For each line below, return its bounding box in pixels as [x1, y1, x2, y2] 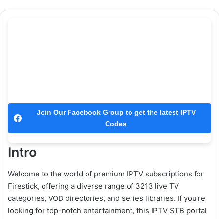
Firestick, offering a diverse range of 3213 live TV [8, 181, 179, 191]
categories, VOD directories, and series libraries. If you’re [8, 194, 205, 203]
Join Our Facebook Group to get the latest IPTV [36, 108, 196, 116]
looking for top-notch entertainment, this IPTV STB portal [8, 206, 207, 216]
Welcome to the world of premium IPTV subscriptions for [8, 169, 204, 179]
